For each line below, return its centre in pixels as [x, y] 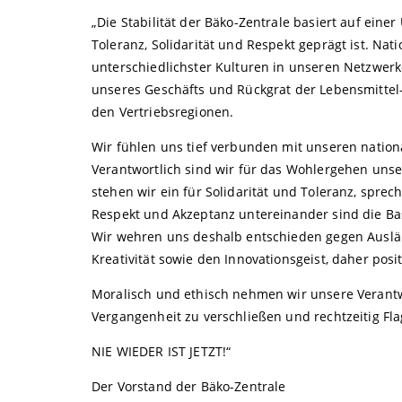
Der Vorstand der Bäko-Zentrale [189, 387]
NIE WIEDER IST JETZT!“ [162, 352]
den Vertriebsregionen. [163, 112]
